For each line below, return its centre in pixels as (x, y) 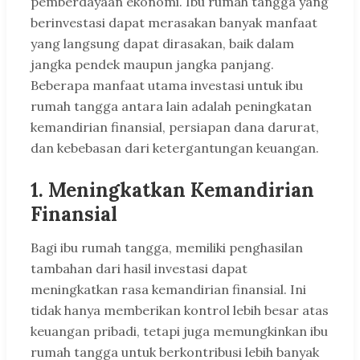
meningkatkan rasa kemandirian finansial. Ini (168, 290)
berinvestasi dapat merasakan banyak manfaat (174, 23)
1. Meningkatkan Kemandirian (172, 190)
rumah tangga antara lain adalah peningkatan (171, 106)
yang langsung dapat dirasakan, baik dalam (162, 44)
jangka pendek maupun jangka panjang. (152, 65)
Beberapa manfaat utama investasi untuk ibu (167, 86)
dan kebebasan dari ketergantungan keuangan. (175, 148)
